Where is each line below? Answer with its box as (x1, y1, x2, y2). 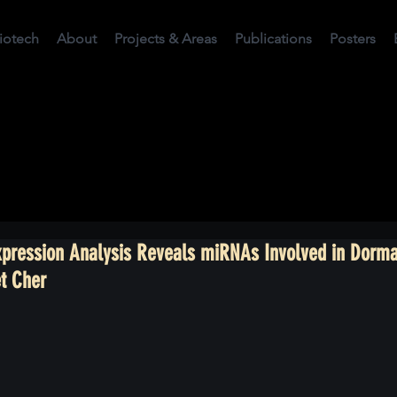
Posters (330, 30, 376, 47)
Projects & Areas (114, 30, 217, 47)
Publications (235, 30, 312, 47)
